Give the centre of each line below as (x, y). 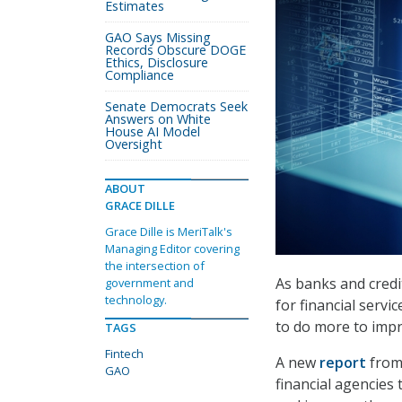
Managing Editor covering (172, 249)
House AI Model (153, 131)
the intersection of (155, 266)
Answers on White (158, 119)
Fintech (124, 354)
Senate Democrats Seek (176, 106)
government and (149, 283)
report (343, 363)
